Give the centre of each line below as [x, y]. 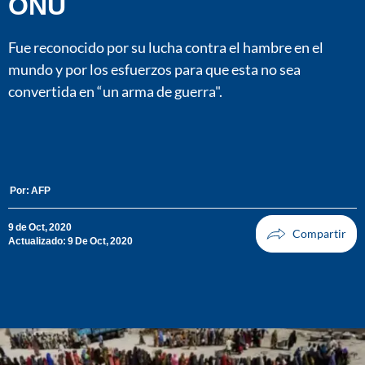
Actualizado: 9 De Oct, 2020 [70, 241]
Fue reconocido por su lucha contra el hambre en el [166, 47]
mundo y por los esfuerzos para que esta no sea [154, 69]
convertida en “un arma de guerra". [115, 91]
